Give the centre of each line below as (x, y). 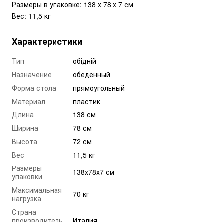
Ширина (25, 128)
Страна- (25, 212)
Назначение (32, 75)
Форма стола (34, 88)
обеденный (91, 75)
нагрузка (27, 198)
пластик (86, 101)
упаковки (27, 177)
